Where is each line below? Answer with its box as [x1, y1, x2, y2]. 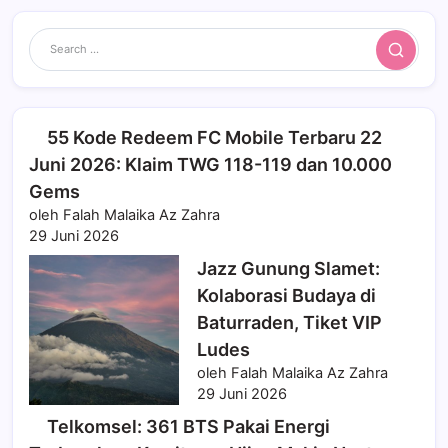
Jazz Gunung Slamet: [197, 258, 380, 280]
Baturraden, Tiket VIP [197, 312, 382, 334]
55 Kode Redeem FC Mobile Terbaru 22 [47, 127, 382, 149]
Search [387, 46, 439, 67]
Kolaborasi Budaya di [197, 285, 376, 307]
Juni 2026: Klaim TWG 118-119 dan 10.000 [29, 154, 392, 176]
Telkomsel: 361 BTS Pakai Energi [47, 416, 330, 438]
